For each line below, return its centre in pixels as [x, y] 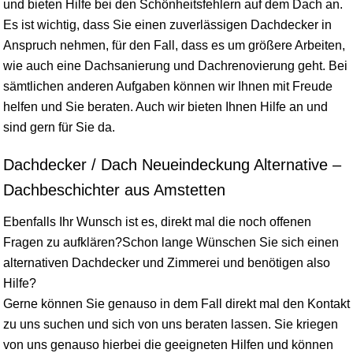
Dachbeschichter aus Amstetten [114, 190]
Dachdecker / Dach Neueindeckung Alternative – [172, 164]
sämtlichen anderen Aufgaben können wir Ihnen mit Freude [168, 86]
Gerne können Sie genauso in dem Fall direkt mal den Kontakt [176, 303]
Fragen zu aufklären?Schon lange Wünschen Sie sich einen [171, 242]
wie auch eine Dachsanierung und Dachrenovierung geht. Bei [175, 65]
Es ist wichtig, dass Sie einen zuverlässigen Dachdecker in [167, 24]
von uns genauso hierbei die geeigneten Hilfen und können [168, 344]
